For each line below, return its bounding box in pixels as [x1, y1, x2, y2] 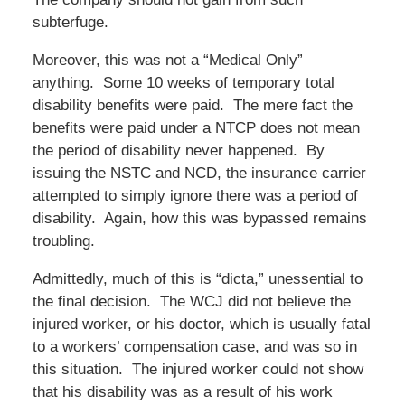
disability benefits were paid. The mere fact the [32, 96, 353, 114]
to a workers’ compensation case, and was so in [32, 337, 357, 355]
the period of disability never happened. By [32, 141, 325, 159]
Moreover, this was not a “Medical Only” [32, 51, 303, 69]
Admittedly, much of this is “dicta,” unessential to [32, 269, 363, 287]
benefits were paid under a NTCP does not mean [32, 118, 360, 137]
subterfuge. [32, 13, 108, 31]
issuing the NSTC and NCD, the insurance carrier [32, 164, 366, 182]
